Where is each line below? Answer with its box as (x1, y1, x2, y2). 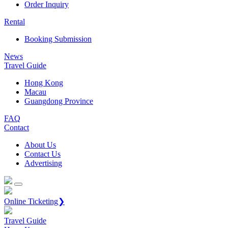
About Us (24, 140, 56, 150)
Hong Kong (24, 78, 63, 88)
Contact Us (24, 150, 61, 159)
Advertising (24, 159, 62, 168)
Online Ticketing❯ (4, 197, 65, 206)
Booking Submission (24, 35, 92, 44)
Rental (4, 17, 25, 26)
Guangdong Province (24, 97, 93, 106)
